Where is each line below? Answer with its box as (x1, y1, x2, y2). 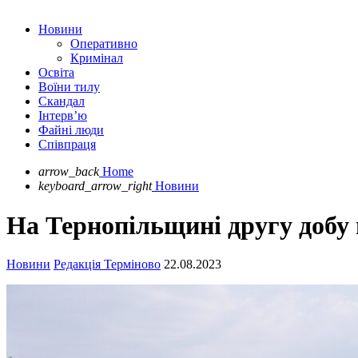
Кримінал (70, 51, 123, 66)
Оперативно (70, 37, 137, 51)
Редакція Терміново (54, 257, 161, 272)
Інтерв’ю (38, 109, 87, 123)
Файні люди (38, 123, 104, 137)
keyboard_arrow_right (38, 179, 152, 193)
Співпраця (38, 137, 96, 152)
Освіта (38, 66, 74, 80)
